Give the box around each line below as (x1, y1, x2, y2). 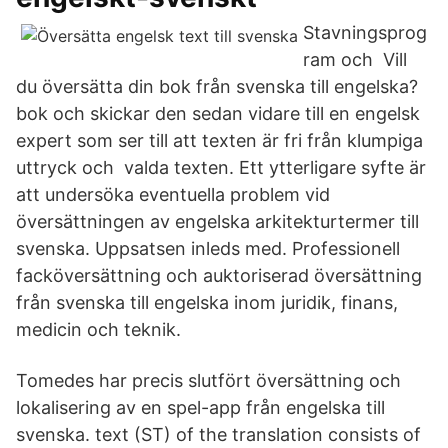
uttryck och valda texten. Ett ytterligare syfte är (16, 157, 426, 178)
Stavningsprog (303, 22, 427, 43)
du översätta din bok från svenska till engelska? (16, 76, 418, 97)
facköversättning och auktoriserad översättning (16, 265, 422, 286)
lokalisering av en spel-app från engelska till (16, 397, 385, 418)
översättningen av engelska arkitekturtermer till (16, 211, 419, 232)
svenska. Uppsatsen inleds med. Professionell (16, 238, 400, 259)
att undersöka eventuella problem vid (16, 184, 330, 205)
